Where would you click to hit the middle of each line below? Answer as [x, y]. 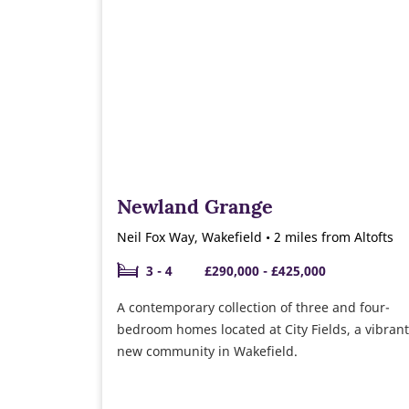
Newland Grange [195, 207]
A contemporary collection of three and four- [253, 308]
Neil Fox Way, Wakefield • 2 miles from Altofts [255, 237]
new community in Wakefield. [207, 351]
